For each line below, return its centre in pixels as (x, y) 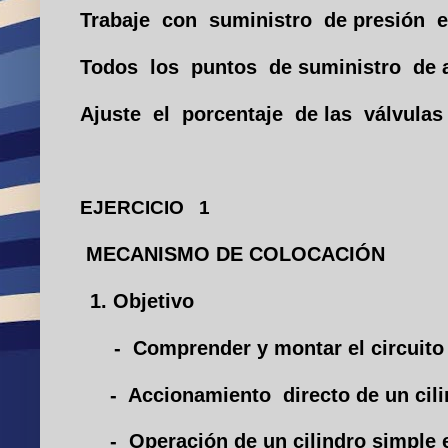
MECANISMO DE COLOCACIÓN (235, 254)
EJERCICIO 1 (145, 208)
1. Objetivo (139, 301)
